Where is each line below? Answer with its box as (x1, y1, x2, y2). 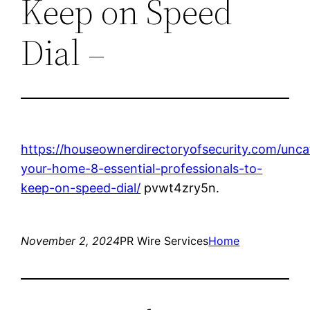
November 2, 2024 (21, 233, 120, 248)
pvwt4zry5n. (140, 180, 220, 195)
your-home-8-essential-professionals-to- (21, 161, 263, 176)
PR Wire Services (120, 233, 209, 248)
